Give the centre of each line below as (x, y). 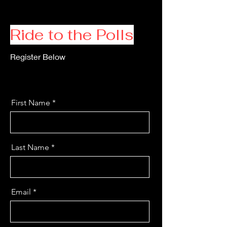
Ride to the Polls (72, 34)
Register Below (38, 56)
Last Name (30, 147)
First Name (31, 102)
